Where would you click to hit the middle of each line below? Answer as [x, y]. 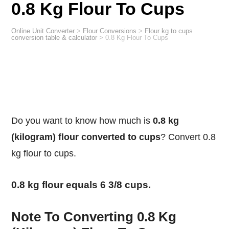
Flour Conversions [110, 31]
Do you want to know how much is [86, 120]
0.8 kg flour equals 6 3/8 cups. [85, 185]
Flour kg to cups [169, 31]
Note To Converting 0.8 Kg [94, 217]
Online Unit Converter [46, 31]
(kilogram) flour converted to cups [86, 137]
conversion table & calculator [54, 38]
